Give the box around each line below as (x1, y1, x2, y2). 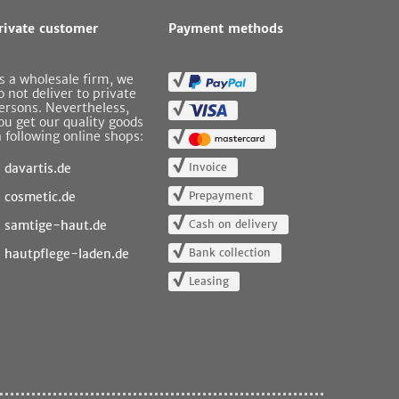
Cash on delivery (189, 216, 279, 231)
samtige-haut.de (4, 217, 108, 233)
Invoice (189, 159, 228, 174)
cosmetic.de (4, 189, 77, 205)
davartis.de (4, 160, 72, 176)
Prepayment (189, 188, 254, 202)
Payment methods (168, 20, 284, 37)
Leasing (189, 273, 230, 288)
